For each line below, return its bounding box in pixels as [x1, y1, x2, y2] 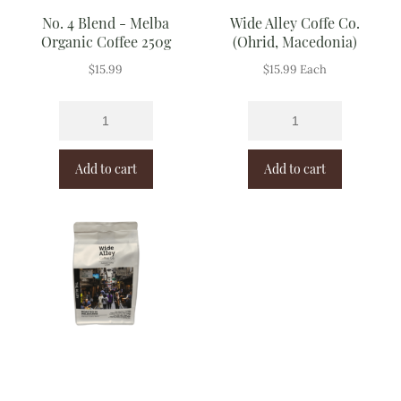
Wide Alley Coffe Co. [230, 13, 361, 33]
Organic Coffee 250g [40, 32, 171, 52]
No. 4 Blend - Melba [42, 13, 170, 33]
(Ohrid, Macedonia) [233, 32, 358, 52]
